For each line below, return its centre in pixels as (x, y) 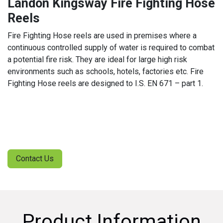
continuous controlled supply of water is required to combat (111, 48)
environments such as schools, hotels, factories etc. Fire (106, 71)
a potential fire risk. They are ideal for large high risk (97, 59)
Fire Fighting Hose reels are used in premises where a (102, 36)
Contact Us (35, 159)
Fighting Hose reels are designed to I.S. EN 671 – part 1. (105, 83)
